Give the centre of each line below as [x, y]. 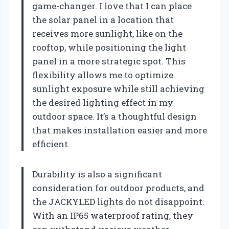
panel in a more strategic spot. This [109, 61]
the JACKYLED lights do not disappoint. [118, 201]
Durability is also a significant [97, 174]
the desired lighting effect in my [103, 102]
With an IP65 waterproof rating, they [113, 215]
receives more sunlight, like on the [107, 33]
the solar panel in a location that [103, 19]
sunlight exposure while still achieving [118, 88]
